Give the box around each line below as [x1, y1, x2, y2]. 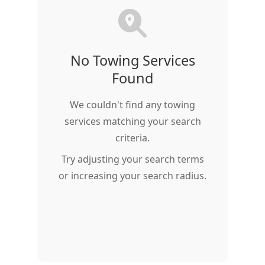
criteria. [115, 131, 150, 144]
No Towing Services [70, 51, 195, 70]
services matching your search [64, 115, 201, 128]
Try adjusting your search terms [61, 153, 204, 166]
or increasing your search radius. [59, 169, 206, 182]
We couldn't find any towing [70, 98, 195, 111]
